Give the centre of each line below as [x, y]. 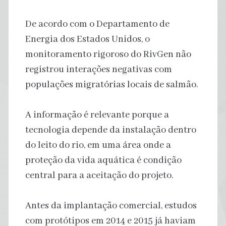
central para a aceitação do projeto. [99, 175]
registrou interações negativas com [98, 69]
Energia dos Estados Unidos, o [87, 39]
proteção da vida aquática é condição [103, 160]
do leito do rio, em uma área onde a [98, 145]
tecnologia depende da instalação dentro [110, 130]
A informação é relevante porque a [97, 115]
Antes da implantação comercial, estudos [111, 206]
